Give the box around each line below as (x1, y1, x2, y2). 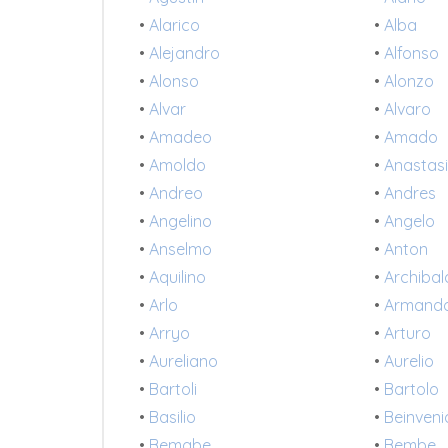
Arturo (384, 323, 432, 344)
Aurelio (384, 351, 435, 372)
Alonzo (384, 71, 435, 92)
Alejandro (149, 43, 220, 64)
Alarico (149, 15, 200, 36)
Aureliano (149, 351, 218, 372)
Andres (384, 183, 437, 204)
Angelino (149, 211, 212, 232)
